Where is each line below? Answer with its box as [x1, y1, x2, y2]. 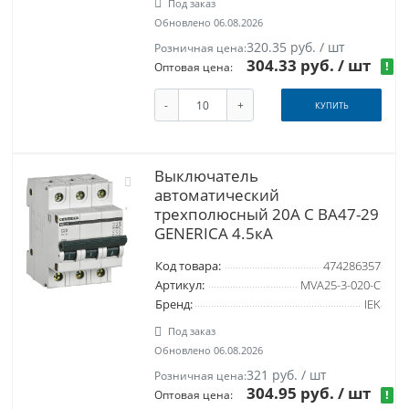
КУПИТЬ [314, 99, 349, 111]
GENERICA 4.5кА [153, 223, 273, 245]
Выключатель [153, 165, 258, 187]
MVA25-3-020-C [299, 278, 381, 294]
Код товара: [154, 258, 221, 275]
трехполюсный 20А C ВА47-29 [153, 204, 379, 225]
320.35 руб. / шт [246, 37, 346, 56]
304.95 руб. [246, 383, 339, 404]
